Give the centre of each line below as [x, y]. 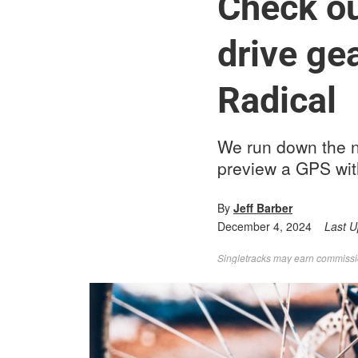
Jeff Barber [263, 208]
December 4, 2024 [265, 226]
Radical [277, 100]
